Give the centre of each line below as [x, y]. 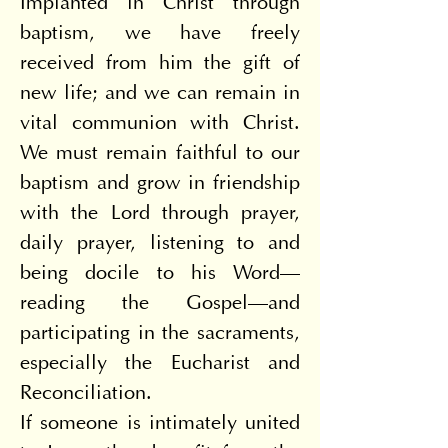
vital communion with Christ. [160, 124]
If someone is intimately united [160, 424]
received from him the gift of [160, 64]
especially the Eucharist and [160, 364]
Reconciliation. [86, 394]
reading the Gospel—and [160, 304]
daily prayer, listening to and [160, 244]
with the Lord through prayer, [160, 214]
